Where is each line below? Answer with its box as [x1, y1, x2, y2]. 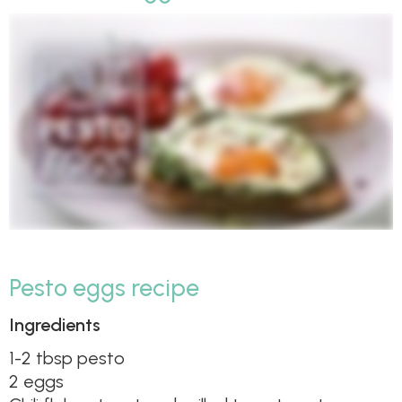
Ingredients [9, 313, 100, 336]
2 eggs [9, 370, 64, 392]
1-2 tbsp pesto [9, 346, 125, 369]
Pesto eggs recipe [9, 273, 199, 303]
